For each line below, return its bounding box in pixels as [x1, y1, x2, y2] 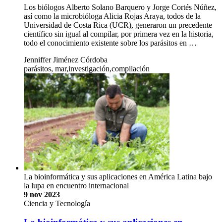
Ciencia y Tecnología [24, 199, 90, 208]
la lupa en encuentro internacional [24, 181, 129, 190]
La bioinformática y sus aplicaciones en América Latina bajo [24, 172, 212, 181]
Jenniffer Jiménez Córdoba [24, 55, 108, 64]
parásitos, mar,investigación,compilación [24, 64, 150, 73]
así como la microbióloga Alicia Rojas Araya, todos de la [24, 12, 201, 21]
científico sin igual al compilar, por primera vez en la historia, [24, 30, 214, 39]
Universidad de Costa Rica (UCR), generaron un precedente [24, 21, 212, 30]
